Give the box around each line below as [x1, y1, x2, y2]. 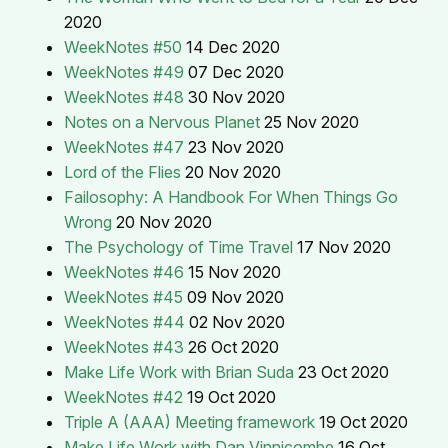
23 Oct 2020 [298, 361, 389, 382]
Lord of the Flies [64, 161, 181, 182]
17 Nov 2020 [297, 236, 391, 257]
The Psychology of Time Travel [64, 236, 293, 257]
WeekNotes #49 [64, 61, 184, 82]
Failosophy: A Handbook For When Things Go [64, 186, 398, 207]
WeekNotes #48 [64, 86, 184, 107]
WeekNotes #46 [64, 261, 184, 282]
